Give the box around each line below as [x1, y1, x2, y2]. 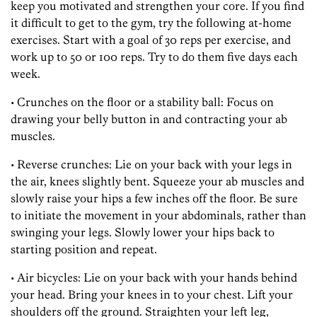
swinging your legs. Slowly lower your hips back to [11, 225, 275, 240]
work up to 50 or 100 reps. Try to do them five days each [11, 50, 298, 64]
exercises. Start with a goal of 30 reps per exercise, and [11, 33, 291, 47]
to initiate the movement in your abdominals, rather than [11, 208, 306, 223]
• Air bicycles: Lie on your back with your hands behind [11, 270, 297, 285]
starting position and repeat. [11, 242, 157, 257]
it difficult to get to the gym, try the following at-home [11, 16, 292, 30]
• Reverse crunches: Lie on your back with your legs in [11, 157, 292, 172]
